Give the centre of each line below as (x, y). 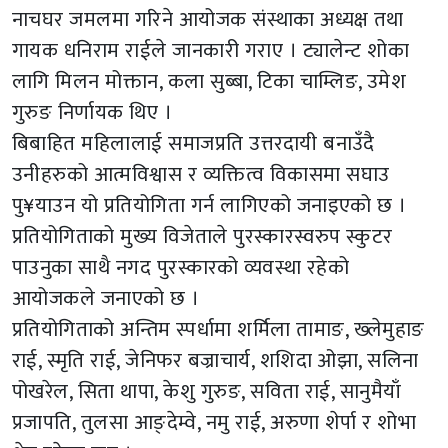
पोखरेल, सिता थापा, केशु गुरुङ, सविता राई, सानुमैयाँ (207, 392)
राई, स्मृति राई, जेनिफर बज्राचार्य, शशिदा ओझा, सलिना (215, 361)
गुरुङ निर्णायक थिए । (92, 113)
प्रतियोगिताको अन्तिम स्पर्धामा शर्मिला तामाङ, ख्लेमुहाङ (218, 330)
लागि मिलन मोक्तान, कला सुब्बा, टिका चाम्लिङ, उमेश (209, 82)
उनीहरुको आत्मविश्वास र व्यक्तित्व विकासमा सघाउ (201, 175)
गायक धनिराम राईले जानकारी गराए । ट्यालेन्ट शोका (211, 51)
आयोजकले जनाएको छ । (106, 299)
